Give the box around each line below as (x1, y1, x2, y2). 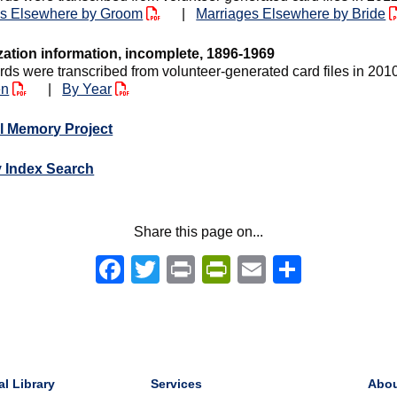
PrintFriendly (230, 253, 391, 285)
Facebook (123, 253, 250, 285)
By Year (62, 82, 113, 97)
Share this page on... (133, 224, 263, 239)
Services (150, 377, 202, 391)
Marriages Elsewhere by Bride (196, 6, 386, 21)
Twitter (159, 253, 244, 285)
